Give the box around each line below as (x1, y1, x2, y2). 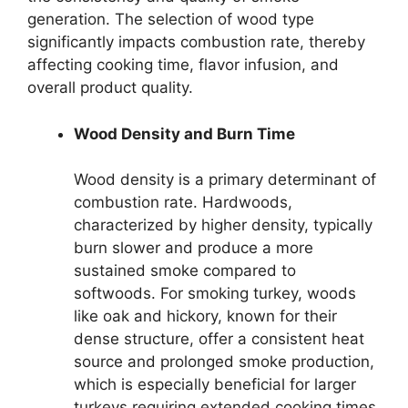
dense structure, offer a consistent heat (74, 330, 364, 349)
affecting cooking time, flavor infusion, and (27, 56, 339, 75)
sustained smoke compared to (74, 261, 296, 280)
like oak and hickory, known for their (74, 307, 337, 326)
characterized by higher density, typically (74, 216, 372, 235)
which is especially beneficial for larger (74, 375, 356, 394)
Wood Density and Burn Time (74, 124, 295, 143)
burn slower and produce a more (74, 239, 313, 258)
